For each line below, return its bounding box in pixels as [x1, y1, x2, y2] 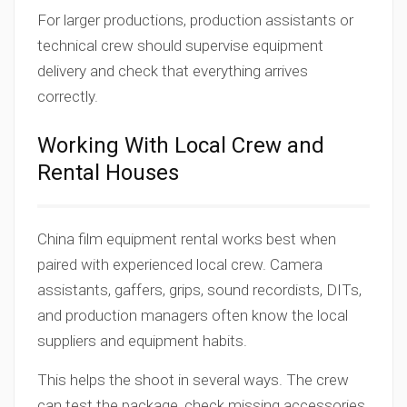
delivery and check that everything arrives [37, 62, 308, 80]
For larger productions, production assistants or [37, 11, 353, 29]
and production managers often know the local [37, 306, 348, 324]
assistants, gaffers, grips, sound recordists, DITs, [37, 281, 362, 299]
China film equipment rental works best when [37, 230, 336, 248]
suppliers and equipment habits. [37, 332, 247, 350]
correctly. [37, 87, 98, 105]
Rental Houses [37, 160, 179, 185]
